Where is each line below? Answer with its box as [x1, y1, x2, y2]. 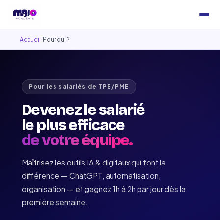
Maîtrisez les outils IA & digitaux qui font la [22, 158, 165, 167]
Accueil [20, 36, 41, 43]
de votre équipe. [22, 131, 133, 149]
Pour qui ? [43, 36, 69, 43]
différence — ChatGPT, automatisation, [22, 171, 161, 180]
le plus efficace [22, 116, 125, 134]
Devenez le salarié [22, 101, 145, 119]
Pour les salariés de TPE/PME [29, 83, 129, 90]
